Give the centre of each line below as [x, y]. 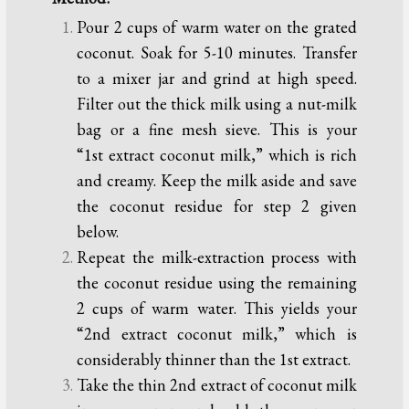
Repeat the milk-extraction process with [217, 257]
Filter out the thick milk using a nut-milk [217, 104]
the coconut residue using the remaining [217, 283]
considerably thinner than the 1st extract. [216, 360]
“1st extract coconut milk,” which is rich [217, 155]
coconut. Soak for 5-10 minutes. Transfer [217, 53]
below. [98, 232]
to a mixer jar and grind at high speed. [217, 79]
